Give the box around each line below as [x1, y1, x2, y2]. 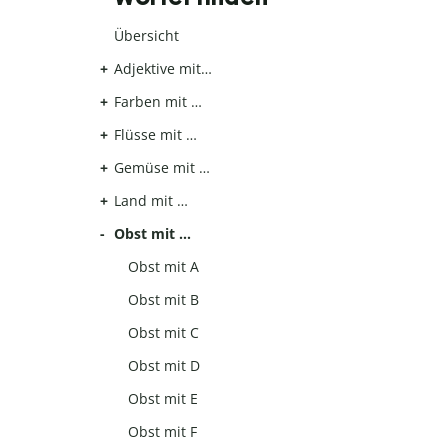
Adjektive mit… [114, 59, 212, 79]
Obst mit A [128, 257, 200, 277]
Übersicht [114, 26, 179, 46]
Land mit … [114, 191, 188, 211]
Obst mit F [128, 422, 198, 442]
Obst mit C [128, 323, 200, 343]
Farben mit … [114, 92, 202, 112]
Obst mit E [128, 389, 199, 409]
